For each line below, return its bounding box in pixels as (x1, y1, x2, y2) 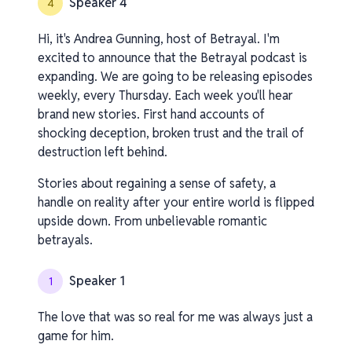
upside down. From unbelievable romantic (38, 213, 267, 229)
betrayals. (38, 232, 93, 248)
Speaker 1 (69, 273, 125, 289)
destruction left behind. (38, 144, 167, 160)
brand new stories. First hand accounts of (38, 106, 265, 123)
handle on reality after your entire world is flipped (38, 194, 314, 211)
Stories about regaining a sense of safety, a (38, 175, 276, 192)
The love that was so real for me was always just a (38, 309, 313, 325)
